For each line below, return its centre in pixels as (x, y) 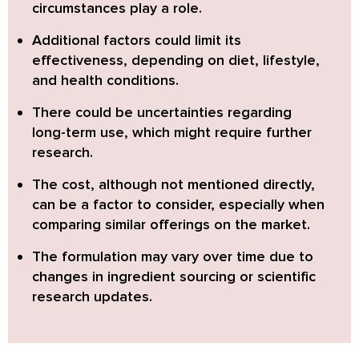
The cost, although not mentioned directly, (173, 184)
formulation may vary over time (163, 256)
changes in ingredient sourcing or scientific (174, 276)
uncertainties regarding (214, 112)
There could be (85, 112)
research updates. (92, 296)
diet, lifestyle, (274, 60)
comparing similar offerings (121, 224)
